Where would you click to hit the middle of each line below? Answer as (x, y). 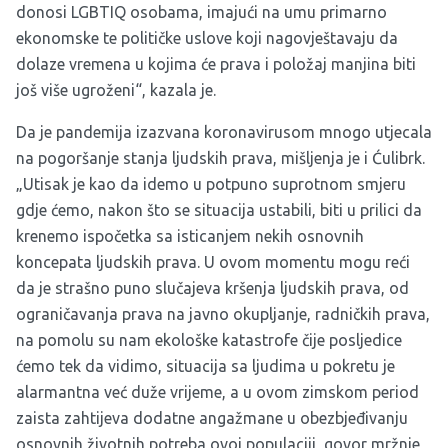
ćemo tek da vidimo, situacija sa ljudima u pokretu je (205, 366)
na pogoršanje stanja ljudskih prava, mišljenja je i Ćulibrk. (220, 158)
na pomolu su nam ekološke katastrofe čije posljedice (209, 340)
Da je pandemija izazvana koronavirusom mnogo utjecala (224, 132)
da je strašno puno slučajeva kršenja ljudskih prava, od (212, 288)
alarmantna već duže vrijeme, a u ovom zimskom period (217, 392)
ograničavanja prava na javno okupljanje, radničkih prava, (223, 314)
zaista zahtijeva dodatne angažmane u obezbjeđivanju (212, 418)
